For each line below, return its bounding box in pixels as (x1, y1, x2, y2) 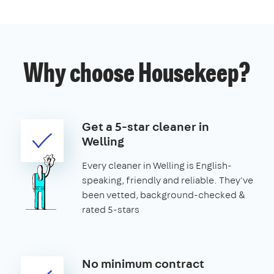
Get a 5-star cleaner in (82, 117, 209, 135)
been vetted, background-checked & (82, 188, 245, 201)
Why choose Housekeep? (23, 62, 251, 88)
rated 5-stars (82, 202, 139, 216)
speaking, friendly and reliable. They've (82, 173, 253, 187)
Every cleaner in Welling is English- (82, 158, 232, 172)
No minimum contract (82, 254, 204, 272)
